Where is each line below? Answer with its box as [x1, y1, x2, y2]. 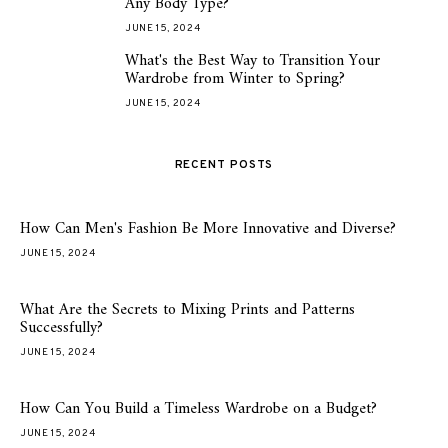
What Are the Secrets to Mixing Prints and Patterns [20, 296, 355, 324]
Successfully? [20, 314, 103, 342]
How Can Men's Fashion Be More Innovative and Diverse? [20, 215, 396, 243]
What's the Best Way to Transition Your [125, 47, 380, 75]
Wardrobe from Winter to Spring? [125, 65, 345, 93]
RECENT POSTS [174, 157, 274, 173]
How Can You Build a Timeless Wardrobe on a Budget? [20, 395, 377, 423]
